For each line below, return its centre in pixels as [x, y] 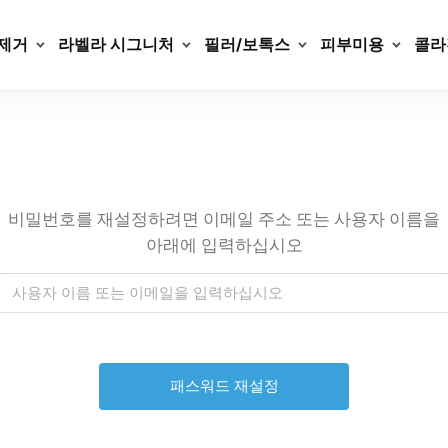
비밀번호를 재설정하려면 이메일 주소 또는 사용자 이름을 [224, 219]
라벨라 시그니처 [116, 44]
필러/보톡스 [247, 44]
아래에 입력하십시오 [224, 245]
